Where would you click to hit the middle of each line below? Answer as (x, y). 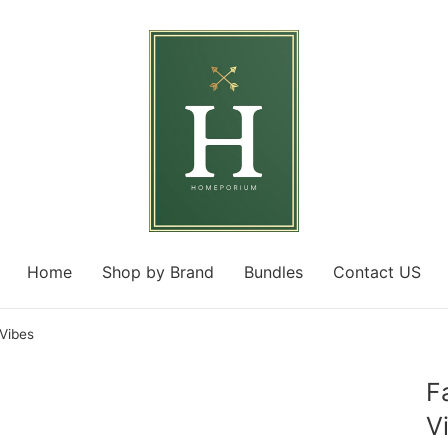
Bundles (273, 271)
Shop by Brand (158, 271)
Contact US (377, 271)
